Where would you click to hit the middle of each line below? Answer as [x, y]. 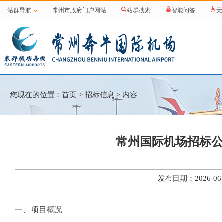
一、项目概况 [39, 209]
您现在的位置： [36, 95]
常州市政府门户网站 [79, 10]
